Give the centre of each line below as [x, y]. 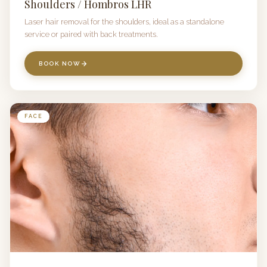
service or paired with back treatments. [91, 34]
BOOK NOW [60, 63]
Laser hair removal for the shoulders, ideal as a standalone [124, 22]
